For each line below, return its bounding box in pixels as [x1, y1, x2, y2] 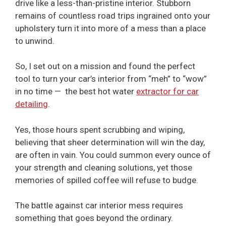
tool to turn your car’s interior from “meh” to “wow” [15, 74, 207, 84]
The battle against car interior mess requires [15, 200, 183, 211]
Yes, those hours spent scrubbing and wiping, [15, 124, 185, 135]
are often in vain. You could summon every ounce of [15, 149, 211, 160]
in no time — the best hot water [15, 86, 136, 97]
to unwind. [15, 35, 54, 46]
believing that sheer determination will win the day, [15, 137, 205, 147]
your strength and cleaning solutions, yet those [15, 162, 192, 173]
